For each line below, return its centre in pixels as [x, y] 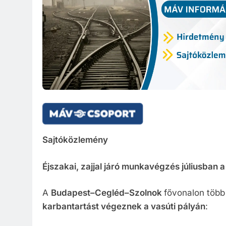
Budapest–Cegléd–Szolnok [107, 193]
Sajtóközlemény [75, 140]
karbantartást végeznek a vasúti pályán [124, 207]
